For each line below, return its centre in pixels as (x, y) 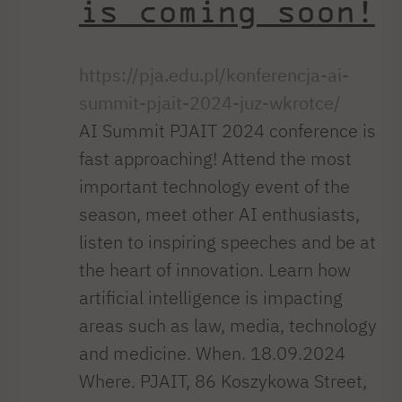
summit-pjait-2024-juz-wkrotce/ (210, 102)
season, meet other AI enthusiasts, (219, 214)
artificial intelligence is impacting (210, 297)
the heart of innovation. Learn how (214, 269)
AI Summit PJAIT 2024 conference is (227, 130)
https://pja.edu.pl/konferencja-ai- (214, 74)
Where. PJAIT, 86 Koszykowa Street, (223, 380)
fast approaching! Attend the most (215, 158)
